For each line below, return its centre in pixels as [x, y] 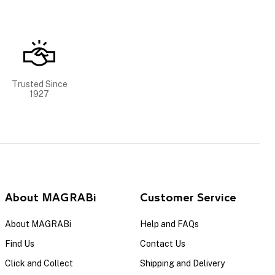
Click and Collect [39, 263]
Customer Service [188, 198]
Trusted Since [39, 84]
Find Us [20, 243]
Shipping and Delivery [182, 263]
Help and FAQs [169, 224]
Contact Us [163, 243]
